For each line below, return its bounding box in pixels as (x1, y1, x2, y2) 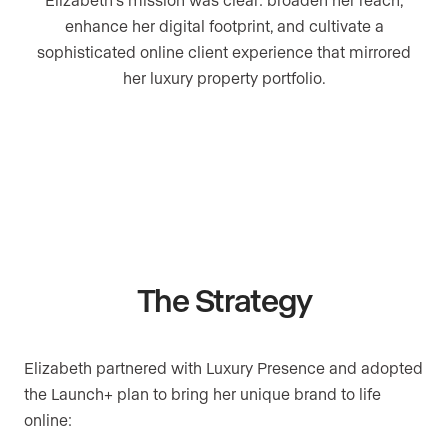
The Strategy (136, 280, 312, 319)
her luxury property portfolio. (122, 68, 326, 88)
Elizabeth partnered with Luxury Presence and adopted (24, 358, 423, 378)
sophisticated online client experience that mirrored (37, 42, 411, 62)
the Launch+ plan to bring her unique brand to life (24, 384, 381, 404)
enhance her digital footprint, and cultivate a (64, 16, 384, 36)
